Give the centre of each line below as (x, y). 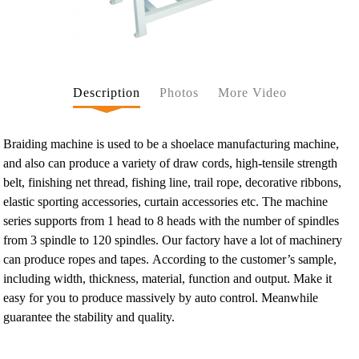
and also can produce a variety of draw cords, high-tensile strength (171, 163)
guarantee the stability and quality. (91, 317)
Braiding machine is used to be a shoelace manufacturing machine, (171, 144)
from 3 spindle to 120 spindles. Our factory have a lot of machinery (173, 240)
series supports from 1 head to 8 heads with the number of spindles (171, 221)
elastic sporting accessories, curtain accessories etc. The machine (166, 202)
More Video (252, 93)
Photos (179, 93)
